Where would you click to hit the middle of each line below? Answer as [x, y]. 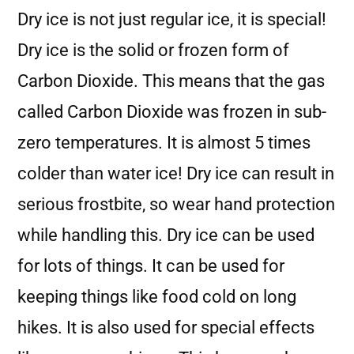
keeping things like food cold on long [157, 297]
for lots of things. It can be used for [151, 266]
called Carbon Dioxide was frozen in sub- [172, 112]
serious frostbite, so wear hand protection [176, 204]
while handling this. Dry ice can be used [166, 235]
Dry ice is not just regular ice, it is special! [172, 19]
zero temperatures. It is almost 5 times [164, 143]
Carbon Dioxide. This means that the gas [171, 81]
